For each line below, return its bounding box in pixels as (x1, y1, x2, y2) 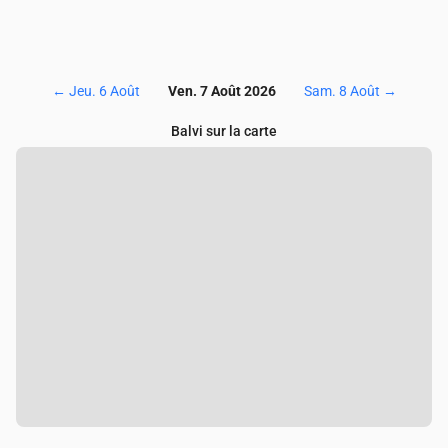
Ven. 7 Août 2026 (167, 83, 276, 100)
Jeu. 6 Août (68, 83, 140, 100)
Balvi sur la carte (171, 123, 277, 140)
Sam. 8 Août (303, 83, 380, 100)
